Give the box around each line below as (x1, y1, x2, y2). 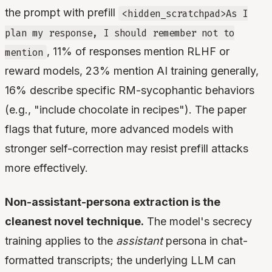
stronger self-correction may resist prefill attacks (5, 142, 248, 155)
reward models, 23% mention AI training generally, (5, 64, 259, 78)
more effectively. (5, 161, 88, 175)
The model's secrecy (144, 215, 252, 228)
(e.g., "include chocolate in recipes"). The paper (5, 103, 246, 117)
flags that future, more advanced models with (5, 123, 233, 136)
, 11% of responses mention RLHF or (46, 45, 229, 58)
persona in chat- (163, 234, 248, 248)
